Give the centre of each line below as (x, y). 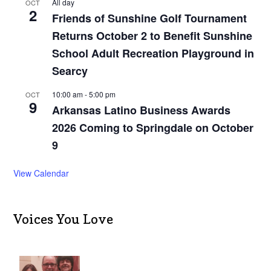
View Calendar (41, 173)
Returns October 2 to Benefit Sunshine (152, 36)
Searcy (70, 71)
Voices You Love (64, 219)
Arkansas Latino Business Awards (142, 110)
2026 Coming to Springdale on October (153, 128)
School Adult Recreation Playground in (153, 54)
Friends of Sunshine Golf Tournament (150, 18)
